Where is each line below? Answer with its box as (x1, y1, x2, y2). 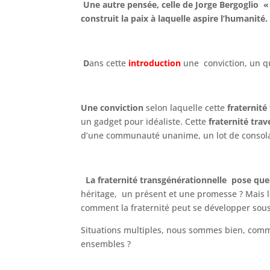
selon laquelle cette (143, 101, 225, 113)
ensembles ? (81, 237, 131, 250)
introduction (128, 57, 181, 69)
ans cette (89, 57, 129, 69)
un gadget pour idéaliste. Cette (81, 115, 207, 127)
